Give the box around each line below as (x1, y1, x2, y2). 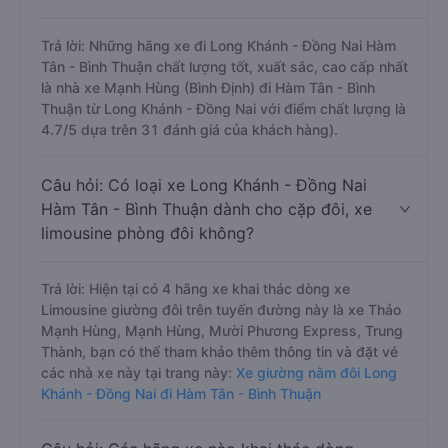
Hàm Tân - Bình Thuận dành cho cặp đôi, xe (41, 271, 372, 291)
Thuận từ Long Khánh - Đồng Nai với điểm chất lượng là (41, 172, 406, 189)
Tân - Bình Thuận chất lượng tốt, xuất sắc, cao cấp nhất (41, 130, 408, 147)
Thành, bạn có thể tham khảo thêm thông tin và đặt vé (41, 415, 398, 432)
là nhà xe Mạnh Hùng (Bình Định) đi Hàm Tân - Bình (41, 151, 375, 168)
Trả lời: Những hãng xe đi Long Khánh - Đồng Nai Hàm (41, 109, 396, 126)
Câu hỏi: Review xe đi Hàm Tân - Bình (41, 4, 326, 24)
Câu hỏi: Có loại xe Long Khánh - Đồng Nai (41, 247, 367, 267)
